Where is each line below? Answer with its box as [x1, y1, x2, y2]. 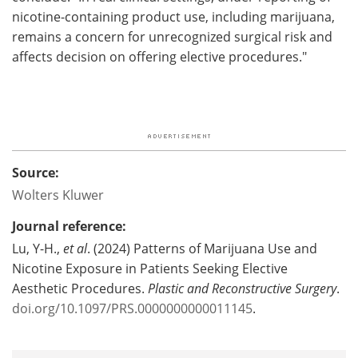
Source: [12, 163, 59, 181]
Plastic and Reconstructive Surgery [148, 279, 336, 296]
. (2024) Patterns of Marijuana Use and [87, 239, 317, 257]
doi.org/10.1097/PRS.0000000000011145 [12, 299, 253, 316]
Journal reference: [12, 217, 126, 235]
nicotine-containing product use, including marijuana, [12, 7, 335, 25]
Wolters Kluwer [12, 185, 104, 203]
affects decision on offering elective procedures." [12, 47, 310, 65]
